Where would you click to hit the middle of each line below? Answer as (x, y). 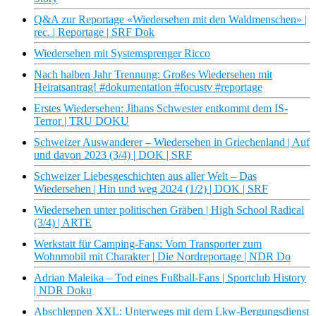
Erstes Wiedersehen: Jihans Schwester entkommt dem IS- (161, 109)
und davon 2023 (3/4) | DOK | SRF (113, 155)
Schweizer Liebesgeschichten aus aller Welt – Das (145, 176)
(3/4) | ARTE (63, 223)
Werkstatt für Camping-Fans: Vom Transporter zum (148, 244)
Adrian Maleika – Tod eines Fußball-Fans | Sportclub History (170, 278)
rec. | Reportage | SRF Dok (94, 32)
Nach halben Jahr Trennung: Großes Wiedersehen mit (153, 75)
